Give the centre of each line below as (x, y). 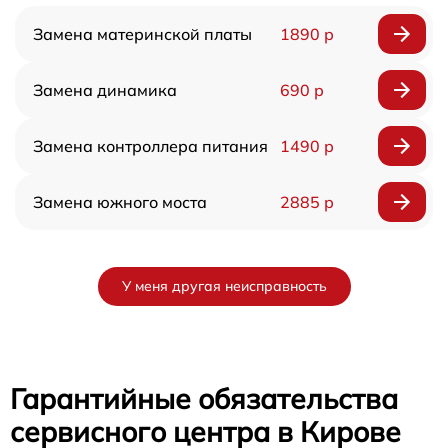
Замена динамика (105, 90)
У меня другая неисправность (224, 286)
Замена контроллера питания (150, 146)
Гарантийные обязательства (204, 398)
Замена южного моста (120, 202)
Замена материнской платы (142, 34)
